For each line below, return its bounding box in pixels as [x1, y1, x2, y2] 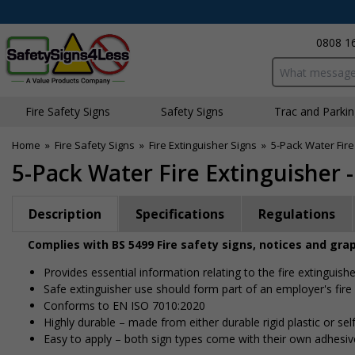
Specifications [136, 205, 224, 223]
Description [29, 205, 101, 223]
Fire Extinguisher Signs [149, 138, 257, 152]
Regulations [258, 205, 335, 223]
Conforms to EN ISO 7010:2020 [44, 298, 205, 313]
